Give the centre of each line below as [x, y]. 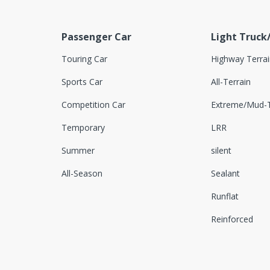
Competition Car [93, 104]
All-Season [82, 173]
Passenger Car [96, 36]
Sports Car [82, 81]
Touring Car [84, 58]
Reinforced [232, 219]
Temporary [83, 127]
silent [221, 150]
